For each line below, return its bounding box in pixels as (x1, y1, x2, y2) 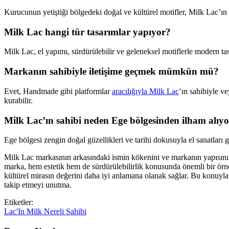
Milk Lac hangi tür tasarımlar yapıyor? (4, 26, 171, 37)
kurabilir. (4, 96, 33, 105)
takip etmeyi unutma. (4, 180, 72, 190)
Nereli (44, 207, 66, 216)
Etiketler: (4, 198, 33, 207)
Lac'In (4, 207, 27, 216)
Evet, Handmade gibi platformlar (4, 86, 112, 96)
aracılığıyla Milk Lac (112, 86, 179, 96)
